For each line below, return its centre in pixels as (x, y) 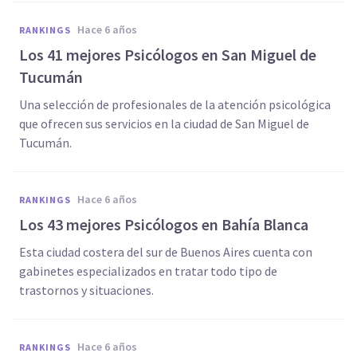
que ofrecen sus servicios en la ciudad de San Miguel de (164, 124)
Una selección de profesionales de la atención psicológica (175, 104)
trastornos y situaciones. (86, 290)
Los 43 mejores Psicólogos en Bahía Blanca (164, 224)
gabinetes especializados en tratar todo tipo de (148, 271)
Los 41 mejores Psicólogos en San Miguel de (168, 55)
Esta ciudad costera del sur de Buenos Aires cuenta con (166, 252)
